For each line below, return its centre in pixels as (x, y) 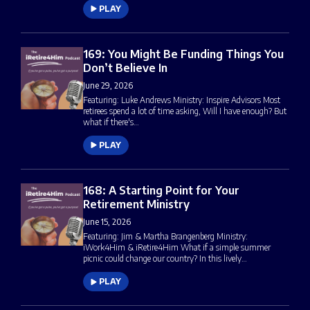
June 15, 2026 (107, 222)
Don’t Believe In (125, 68)
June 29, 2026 (108, 86)
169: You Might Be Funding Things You (183, 54)
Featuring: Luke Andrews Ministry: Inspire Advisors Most (182, 100)
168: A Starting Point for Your (161, 191)
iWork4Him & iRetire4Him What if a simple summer (177, 248)
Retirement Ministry (136, 204)
